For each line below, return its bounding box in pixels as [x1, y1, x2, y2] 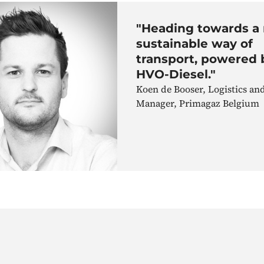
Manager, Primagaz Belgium [136, 96, 260, 110]
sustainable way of [136, 36, 253, 51]
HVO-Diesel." [136, 67, 216, 81]
